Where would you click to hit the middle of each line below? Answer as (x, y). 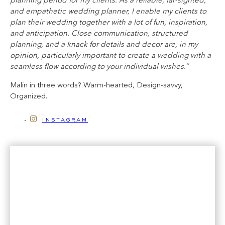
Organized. (29, 96)
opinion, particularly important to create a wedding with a (110, 56)
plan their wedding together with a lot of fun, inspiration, (109, 23)
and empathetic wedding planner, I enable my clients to (108, 12)
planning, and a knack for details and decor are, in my (104, 45)
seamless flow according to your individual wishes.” (99, 67)
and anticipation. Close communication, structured (99, 34)
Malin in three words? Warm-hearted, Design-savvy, (96, 85)
